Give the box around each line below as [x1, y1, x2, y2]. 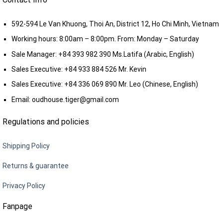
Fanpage [2, 202, 32, 212]
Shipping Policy [2, 141, 50, 150]
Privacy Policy [2, 181, 45, 190]
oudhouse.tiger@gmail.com [32, 95, 119, 104]
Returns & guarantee [2, 161, 69, 170]
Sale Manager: [11, 50, 59, 58]
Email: [11, 95, 32, 104]
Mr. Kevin [117, 65, 147, 73]
